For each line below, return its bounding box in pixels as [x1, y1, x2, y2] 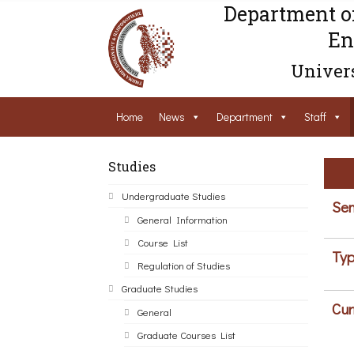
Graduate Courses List [137, 328, 235, 342]
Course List [137, 235, 188, 250]
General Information [137, 213, 228, 227]
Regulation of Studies [137, 258, 230, 273]
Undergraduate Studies [122, 189, 225, 203]
